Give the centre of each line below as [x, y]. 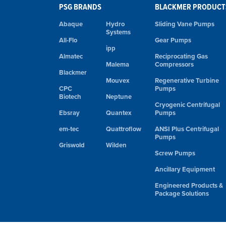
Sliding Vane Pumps [185, 24]
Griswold [72, 145]
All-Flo [68, 40]
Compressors [174, 64]
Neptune [119, 97]
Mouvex [118, 80]
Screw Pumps [175, 153]
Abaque [71, 24]
